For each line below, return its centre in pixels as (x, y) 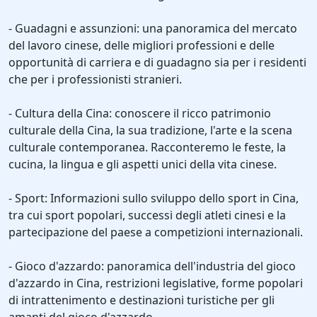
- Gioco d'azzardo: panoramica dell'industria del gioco (152, 266)
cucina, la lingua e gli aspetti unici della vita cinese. (143, 164)
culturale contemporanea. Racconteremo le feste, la (147, 147)
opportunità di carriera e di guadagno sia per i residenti (157, 62)
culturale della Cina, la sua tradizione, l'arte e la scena (150, 130)
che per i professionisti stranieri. (95, 79)
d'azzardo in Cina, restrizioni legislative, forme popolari (156, 283)
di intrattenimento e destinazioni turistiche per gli (142, 300)
